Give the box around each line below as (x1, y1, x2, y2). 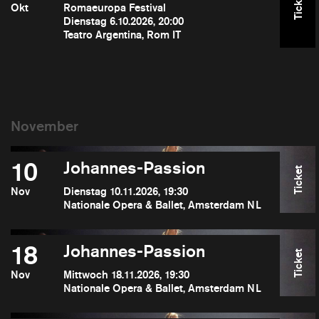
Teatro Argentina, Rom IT (63, 28, 181, 41)
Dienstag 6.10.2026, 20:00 (63, 14, 184, 28)
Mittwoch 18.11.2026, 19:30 (63, 268, 189, 281)
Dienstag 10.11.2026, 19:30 (63, 184, 188, 198)
